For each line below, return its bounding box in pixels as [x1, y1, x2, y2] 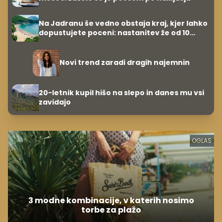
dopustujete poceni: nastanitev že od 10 [39, 27, 190, 38]
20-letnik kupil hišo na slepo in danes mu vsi [39, 87, 204, 98]
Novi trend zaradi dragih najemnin [59, 57, 190, 68]
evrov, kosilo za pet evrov [39, 37, 136, 47]
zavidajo [39, 97, 71, 107]
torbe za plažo [81, 204, 141, 216]
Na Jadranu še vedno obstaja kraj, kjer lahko [39, 18, 208, 28]
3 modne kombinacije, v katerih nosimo [28, 194, 194, 206]
